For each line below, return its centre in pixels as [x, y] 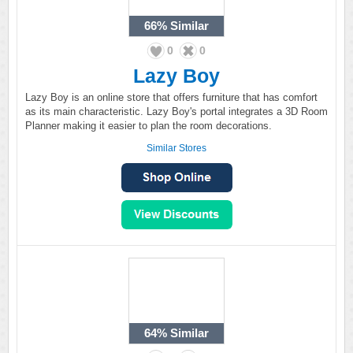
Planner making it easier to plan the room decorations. [149, 126]
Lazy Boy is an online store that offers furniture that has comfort [171, 97]
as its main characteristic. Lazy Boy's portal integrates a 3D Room [176, 111]
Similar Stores [176, 148]
